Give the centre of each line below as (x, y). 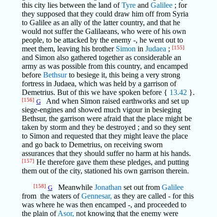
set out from (141, 187)
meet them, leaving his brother (69, 49)
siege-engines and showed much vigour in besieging (101, 110)
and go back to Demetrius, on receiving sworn (92, 145)
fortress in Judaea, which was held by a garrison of (99, 84)
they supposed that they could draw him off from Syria (105, 14)
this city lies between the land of (71, 5)
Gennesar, (96, 196)
